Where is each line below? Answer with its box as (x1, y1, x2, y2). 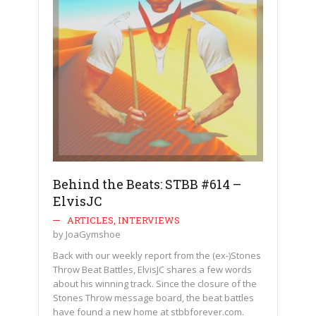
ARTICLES (67, 214, 114, 226)
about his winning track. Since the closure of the (53, 277, 257, 290)
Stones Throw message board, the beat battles (53, 291, 254, 304)
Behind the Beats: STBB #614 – (53, 176, 241, 193)
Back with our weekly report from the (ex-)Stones (53, 249, 261, 262)
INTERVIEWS (118, 214, 180, 226)
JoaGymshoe (66, 228, 121, 241)
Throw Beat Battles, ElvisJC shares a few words (53, 263, 252, 276)
